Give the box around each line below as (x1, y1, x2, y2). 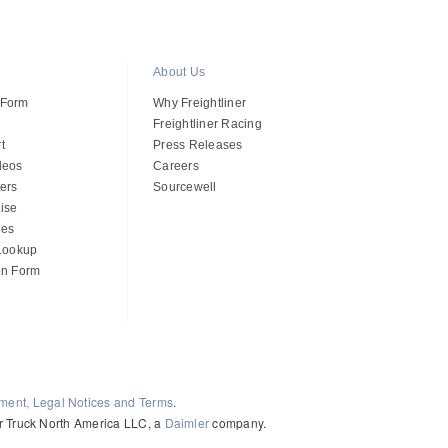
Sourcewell (153, 179, 217, 194)
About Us (153, 64, 206, 79)
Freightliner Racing (153, 116, 262, 131)
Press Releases (153, 137, 243, 152)
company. (209, 413, 267, 431)
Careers (153, 158, 199, 173)
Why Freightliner (153, 95, 247, 110)
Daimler (164, 413, 210, 431)
